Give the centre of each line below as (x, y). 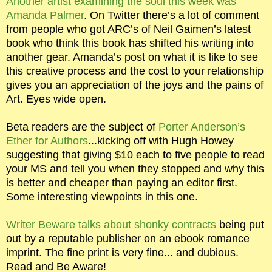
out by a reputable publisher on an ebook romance (128, 239)
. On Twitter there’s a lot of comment (172, 15)
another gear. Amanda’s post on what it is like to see (132, 57)
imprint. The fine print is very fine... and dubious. (122, 253)
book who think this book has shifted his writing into (130, 43)
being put (240, 225)
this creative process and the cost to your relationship (135, 71)
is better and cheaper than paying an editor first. (122, 183)
